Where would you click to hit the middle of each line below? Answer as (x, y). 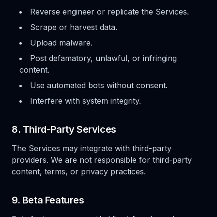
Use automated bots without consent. (99, 85)
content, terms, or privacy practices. (79, 171)
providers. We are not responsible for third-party (102, 160)
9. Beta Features (48, 200)
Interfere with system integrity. (85, 101)
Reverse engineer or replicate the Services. (109, 12)
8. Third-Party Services (64, 129)
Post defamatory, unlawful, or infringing (103, 58)
